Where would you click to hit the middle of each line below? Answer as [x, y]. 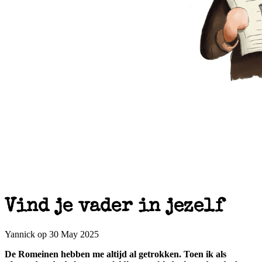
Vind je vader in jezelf [114, 207]
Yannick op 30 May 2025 [52, 235]
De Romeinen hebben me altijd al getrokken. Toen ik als [116, 254]
